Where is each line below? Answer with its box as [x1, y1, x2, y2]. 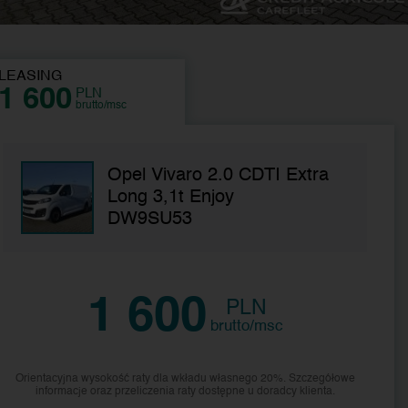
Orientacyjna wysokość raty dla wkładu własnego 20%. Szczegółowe [15, 372, 355, 384]
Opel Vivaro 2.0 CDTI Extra [107, 166, 330, 185]
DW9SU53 [107, 209, 193, 229]
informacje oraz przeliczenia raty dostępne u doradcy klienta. [35, 385, 335, 397]
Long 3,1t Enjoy [107, 188, 235, 207]
